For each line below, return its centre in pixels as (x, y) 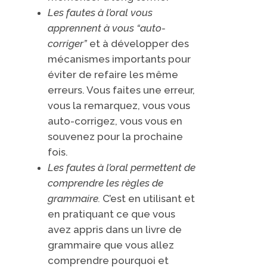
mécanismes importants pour (119, 59)
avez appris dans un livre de (114, 229)
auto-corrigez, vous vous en (115, 121)
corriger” (67, 43)
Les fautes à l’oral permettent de (121, 167)
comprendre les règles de (105, 183)
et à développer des (138, 43)
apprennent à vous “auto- (106, 28)
